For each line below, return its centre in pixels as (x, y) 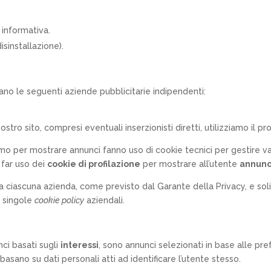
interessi (80, 245)
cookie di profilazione (94, 164)
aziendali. (105, 200)
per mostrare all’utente (190, 164)
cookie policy (60, 200)
